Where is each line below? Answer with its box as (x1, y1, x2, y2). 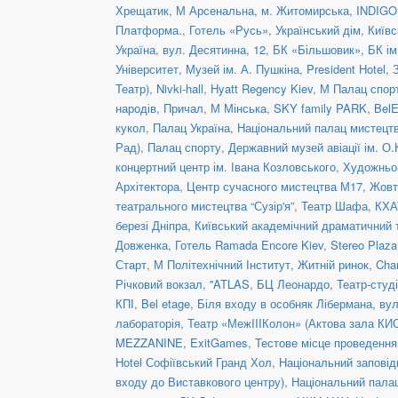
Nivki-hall (156, 79, 203, 97)
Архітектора (115, 177, 179, 195)
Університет (115, 60, 179, 77)
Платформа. (115, 20, 182, 38)
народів (115, 99, 156, 116)
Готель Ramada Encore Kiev (175, 235, 323, 253)
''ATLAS (210, 275, 250, 292)
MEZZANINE (115, 333, 183, 351)
